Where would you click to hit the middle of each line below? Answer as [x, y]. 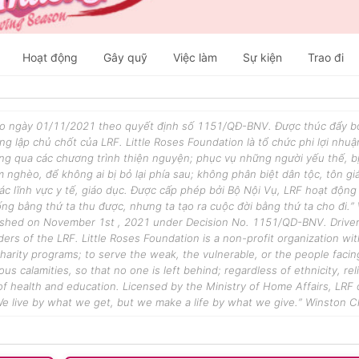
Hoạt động [50, 57]
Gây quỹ [125, 57]
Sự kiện [262, 57]
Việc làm [195, 57]
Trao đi [325, 57]
